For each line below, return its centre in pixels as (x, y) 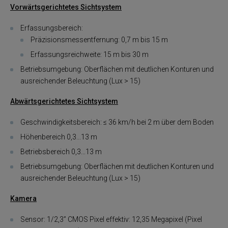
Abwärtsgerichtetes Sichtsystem (64, 102)
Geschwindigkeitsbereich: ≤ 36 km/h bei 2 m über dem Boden (117, 122)
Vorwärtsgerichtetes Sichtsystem (66, 7)
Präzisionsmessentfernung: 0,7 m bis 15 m (99, 39)
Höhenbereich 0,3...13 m (59, 137)
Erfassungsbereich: (52, 28)
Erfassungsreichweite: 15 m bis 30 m (90, 54)
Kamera (23, 199)
